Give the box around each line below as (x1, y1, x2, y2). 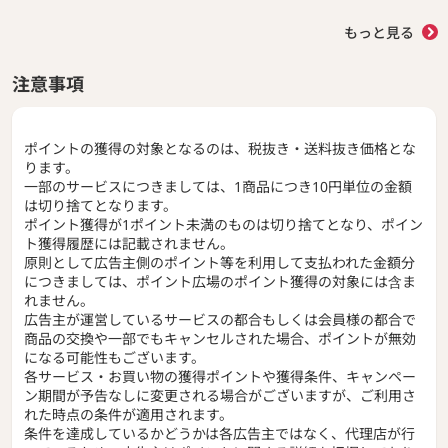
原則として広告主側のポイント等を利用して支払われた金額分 (24, 252, 415, 272)
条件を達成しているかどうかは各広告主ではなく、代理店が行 (24, 423, 415, 443)
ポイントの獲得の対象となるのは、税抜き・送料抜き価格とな (24, 138, 416, 158)
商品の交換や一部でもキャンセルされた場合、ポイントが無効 (24, 328, 416, 348)
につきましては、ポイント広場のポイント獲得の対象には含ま (24, 271, 416, 291)
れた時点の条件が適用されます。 (24, 404, 233, 424)
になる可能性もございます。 (24, 347, 205, 367)
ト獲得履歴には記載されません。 (24, 233, 234, 253)
